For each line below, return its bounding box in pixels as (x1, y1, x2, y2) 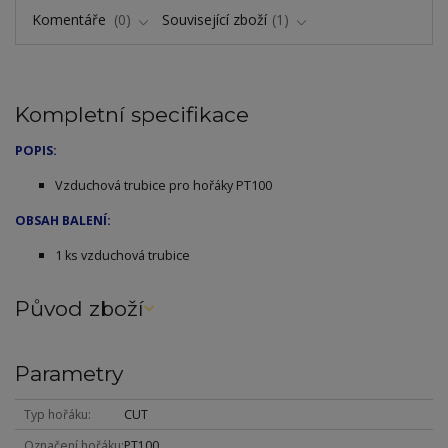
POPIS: (15, 141, 57, 159)
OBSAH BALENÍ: (15, 211, 111, 229)
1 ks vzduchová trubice (55, 246, 190, 264)
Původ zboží (15, 296, 144, 322)
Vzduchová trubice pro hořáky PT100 (55, 176, 272, 194)
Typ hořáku (23, 406, 88, 424)
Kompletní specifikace (15, 101, 249, 127)
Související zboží (162, 9, 268, 29)
